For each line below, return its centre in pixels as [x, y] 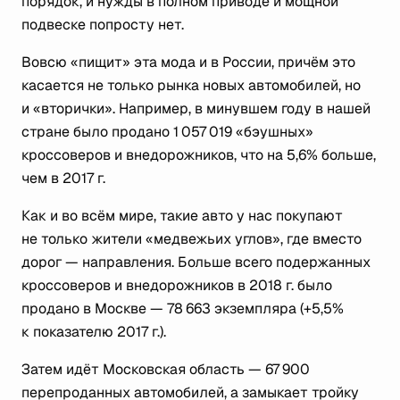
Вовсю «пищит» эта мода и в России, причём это [188, 62]
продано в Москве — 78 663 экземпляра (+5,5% [183, 308]
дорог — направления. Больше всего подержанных [196, 262]
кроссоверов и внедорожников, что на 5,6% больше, [199, 155]
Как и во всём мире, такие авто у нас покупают [182, 216]
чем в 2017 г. [63, 178]
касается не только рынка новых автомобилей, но [191, 85]
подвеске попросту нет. [103, 25]
